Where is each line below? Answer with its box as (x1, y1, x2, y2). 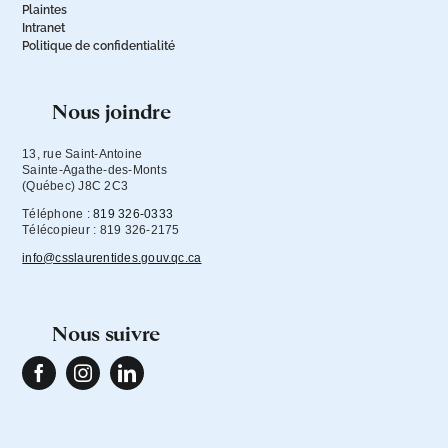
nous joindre (67, 102, 171, 123)
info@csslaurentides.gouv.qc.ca (22, 250, 202, 265)
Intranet (22, 20, 66, 35)
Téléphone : (22, 206, 94, 221)
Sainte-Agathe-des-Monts (22, 162, 167, 177)
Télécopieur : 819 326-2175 (22, 222, 180, 237)
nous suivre (67, 324, 160, 345)
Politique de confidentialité (22, 38, 176, 53)
